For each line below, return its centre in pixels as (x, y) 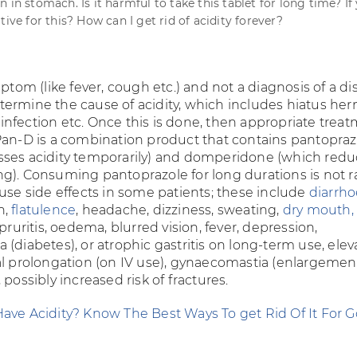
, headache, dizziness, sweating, (179, 210)
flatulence (44, 210)
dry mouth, (318, 210)
